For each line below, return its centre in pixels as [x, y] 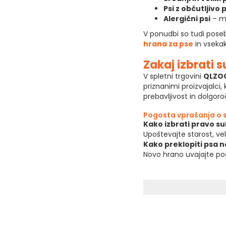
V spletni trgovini [173, 76]
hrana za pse [168, 44]
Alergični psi [187, 18]
